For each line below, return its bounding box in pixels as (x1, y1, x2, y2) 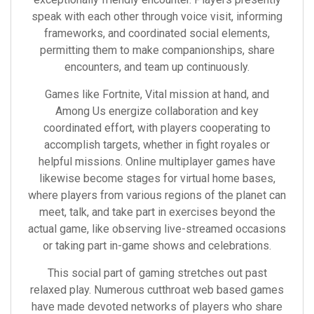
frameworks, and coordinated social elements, (44, 27, 270, 40)
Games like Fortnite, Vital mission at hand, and (45, 88, 269, 101)
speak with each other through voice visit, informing (32, 10, 282, 23)
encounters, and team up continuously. (64, 60, 250, 74)
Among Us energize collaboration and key (55, 104, 259, 118)
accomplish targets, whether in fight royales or (44, 138, 270, 151)
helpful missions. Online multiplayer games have (39, 155, 275, 168)
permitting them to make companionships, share (39, 43, 275, 57)
